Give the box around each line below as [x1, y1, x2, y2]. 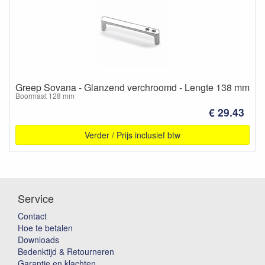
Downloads [18, 233, 59, 245]
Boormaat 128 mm [15, 91, 75, 101]
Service [18, 190, 54, 206]
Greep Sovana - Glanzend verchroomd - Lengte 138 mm [15, 80, 250, 94]
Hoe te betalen [18, 221, 73, 234]
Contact [18, 209, 47, 222]
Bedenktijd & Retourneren [18, 245, 114, 257]
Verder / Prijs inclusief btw [85, 128, 180, 141]
